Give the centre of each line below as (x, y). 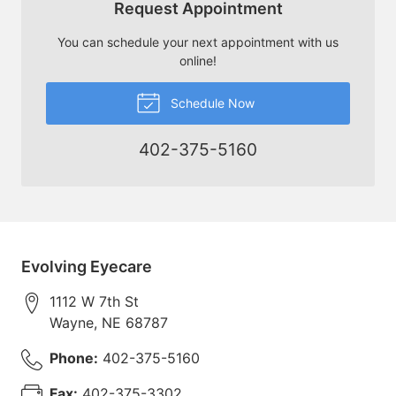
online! (198, 60)
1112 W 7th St (94, 301)
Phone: (74, 358)
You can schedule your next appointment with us (198, 42)
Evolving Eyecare (87, 266)
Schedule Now (210, 103)
